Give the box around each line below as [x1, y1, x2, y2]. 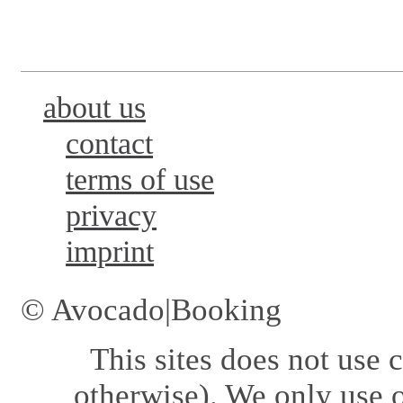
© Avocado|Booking [21, 292, 282, 328]
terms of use [66, 163, 215, 197]
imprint [66, 235, 155, 269]
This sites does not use [89, 341, 389, 377]
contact [66, 127, 154, 161]
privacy [66, 199, 157, 233]
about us [43, 91, 147, 125]
